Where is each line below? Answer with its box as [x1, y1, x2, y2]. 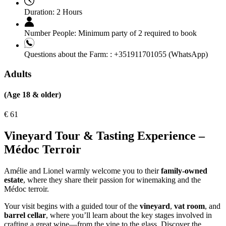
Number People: [24, 28, 76, 37]
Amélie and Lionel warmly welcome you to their [4, 166, 161, 175]
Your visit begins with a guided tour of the [4, 201, 140, 210]
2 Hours [56, 7, 82, 16]
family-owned [161, 166, 207, 175]
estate [4, 175, 23, 184]
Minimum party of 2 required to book [76, 28, 197, 37]
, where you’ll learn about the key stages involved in [46, 210, 212, 219]
